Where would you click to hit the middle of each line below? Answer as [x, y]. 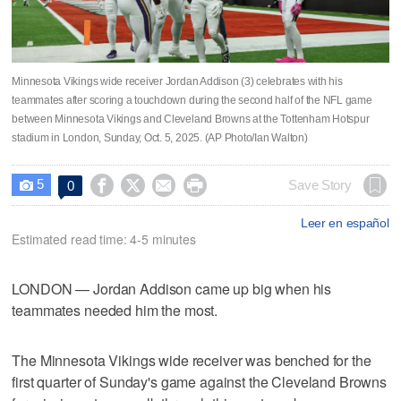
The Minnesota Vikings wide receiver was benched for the [192, 360]
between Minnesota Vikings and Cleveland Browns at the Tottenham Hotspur [191, 119]
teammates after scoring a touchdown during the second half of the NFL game [192, 100]
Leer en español [345, 222]
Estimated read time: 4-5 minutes [104, 239]
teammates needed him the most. [115, 310]
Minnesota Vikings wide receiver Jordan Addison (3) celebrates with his [177, 81]
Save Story [320, 185]
